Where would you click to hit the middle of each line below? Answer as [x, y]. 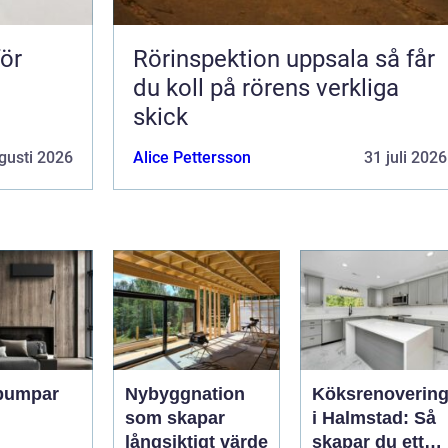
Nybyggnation [185, 393]
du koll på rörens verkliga [266, 87]
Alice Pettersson [192, 157]
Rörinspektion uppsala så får [254, 58]
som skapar [175, 417]
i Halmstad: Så [374, 417]
